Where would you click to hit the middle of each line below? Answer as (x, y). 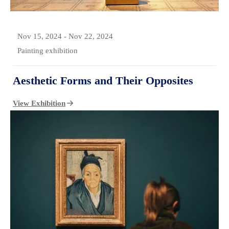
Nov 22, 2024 (91, 36)
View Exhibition (39, 103)
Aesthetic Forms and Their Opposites (103, 80)
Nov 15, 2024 (40, 36)
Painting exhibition (48, 50)
